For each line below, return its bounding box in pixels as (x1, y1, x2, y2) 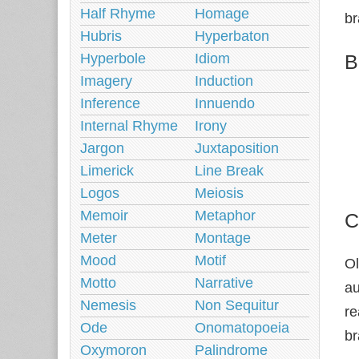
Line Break (195, 163, 264, 179)
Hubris (80, 28, 122, 44)
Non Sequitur (195, 297, 279, 313)
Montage (195, 230, 251, 246)
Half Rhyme (80, 6, 155, 22)
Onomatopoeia (195, 320, 289, 336)
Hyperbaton (195, 28, 269, 44)
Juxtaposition (195, 140, 279, 156)
